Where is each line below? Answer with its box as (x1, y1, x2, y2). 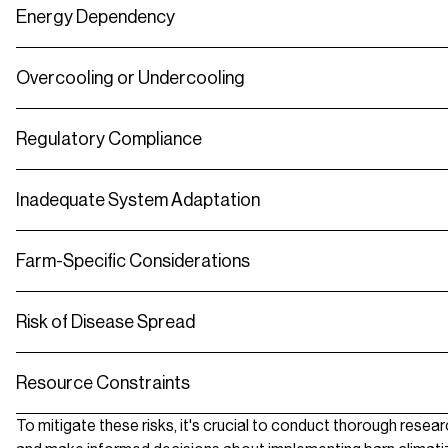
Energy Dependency (16, 7, 175, 28)
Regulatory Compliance (16, 129, 202, 150)
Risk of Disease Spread (16, 312, 195, 333)
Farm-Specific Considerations (16, 251, 250, 272)
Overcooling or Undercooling (16, 68, 245, 89)
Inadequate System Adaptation (16, 190, 260, 211)
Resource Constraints (16, 373, 190, 394)
